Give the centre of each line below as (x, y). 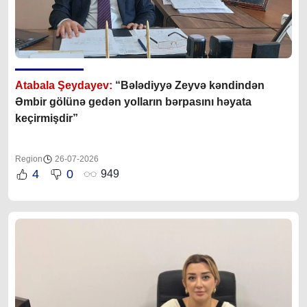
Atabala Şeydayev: (65, 85)
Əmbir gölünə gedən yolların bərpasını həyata (133, 101)
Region (29, 159)
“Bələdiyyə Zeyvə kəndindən (190, 85)
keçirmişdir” (47, 118)
